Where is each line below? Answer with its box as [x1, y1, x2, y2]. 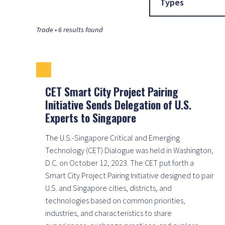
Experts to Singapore [45, 109, 136, 126]
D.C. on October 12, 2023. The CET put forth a [45, 157, 194, 168]
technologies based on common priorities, [45, 195, 185, 205]
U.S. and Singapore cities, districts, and [45, 182, 172, 193]
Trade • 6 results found [36, 25, 103, 34]
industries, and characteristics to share [45, 207, 172, 218]
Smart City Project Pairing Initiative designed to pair [45, 170, 214, 180]
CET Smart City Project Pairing [45, 83, 178, 99]
